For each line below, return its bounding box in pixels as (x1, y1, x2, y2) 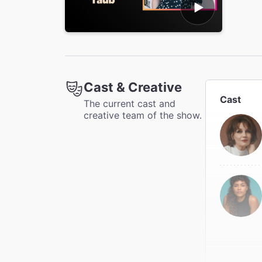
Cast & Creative (84, 79, 182, 95)
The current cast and (84, 97, 175, 109)
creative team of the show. (84, 109, 202, 121)
